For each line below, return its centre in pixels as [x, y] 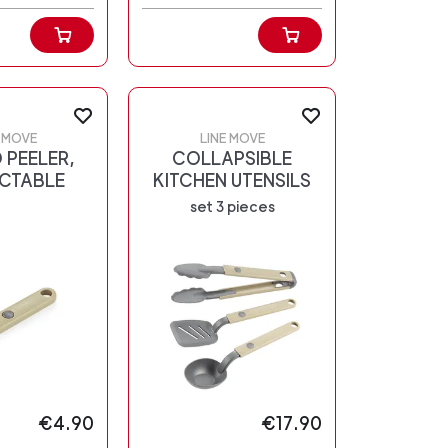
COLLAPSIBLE [232, 159]
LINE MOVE [232, 139]
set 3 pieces [232, 206]
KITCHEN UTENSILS [232, 181]
